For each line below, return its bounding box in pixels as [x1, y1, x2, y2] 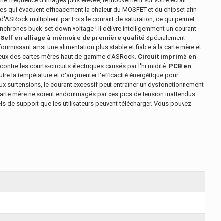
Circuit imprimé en [138, 53, 196, 60]
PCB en [169, 62, 191, 70]
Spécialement [145, 34, 185, 41]
